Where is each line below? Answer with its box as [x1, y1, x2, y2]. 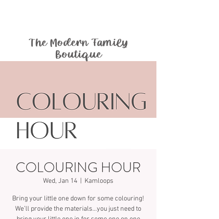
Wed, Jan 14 [43, 177, 77, 186]
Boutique [55, 48, 102, 62]
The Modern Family [28, 37, 128, 50]
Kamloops [85, 177, 113, 186]
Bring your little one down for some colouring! [12, 195, 144, 203]
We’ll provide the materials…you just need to [15, 205, 141, 214]
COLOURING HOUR [16, 158, 141, 178]
